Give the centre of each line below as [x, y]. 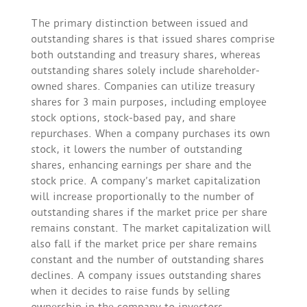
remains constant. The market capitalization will [150, 229]
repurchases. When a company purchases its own [150, 134]
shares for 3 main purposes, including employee [148, 102]
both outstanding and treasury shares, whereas [145, 55]
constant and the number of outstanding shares [147, 260]
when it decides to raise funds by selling [130, 292]
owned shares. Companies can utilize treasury [143, 87]
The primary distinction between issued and [139, 24]
